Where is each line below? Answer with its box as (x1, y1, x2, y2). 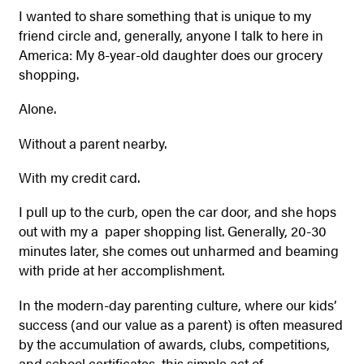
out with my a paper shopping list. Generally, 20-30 (18, 221, 327, 241)
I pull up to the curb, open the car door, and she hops (18, 201, 336, 222)
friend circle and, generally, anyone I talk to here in (18, 24, 323, 45)
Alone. (18, 98, 56, 119)
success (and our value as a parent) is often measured (18, 314, 343, 334)
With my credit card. (18, 167, 140, 188)
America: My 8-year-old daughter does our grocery (18, 44, 323, 64)
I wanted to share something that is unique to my (18, 5, 311, 25)
